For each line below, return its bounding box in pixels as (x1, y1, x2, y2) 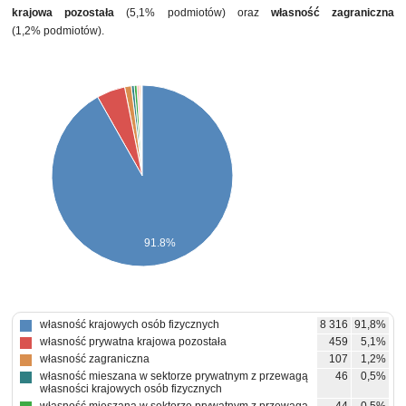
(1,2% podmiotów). (12, 24, 104, 37)
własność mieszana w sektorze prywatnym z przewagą (40, 370, 308, 382)
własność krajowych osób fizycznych (40, 318, 219, 331)
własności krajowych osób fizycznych (40, 382, 222, 395)
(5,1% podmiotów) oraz (114, 6, 271, 19)
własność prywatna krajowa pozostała (40, 335, 227, 348)
